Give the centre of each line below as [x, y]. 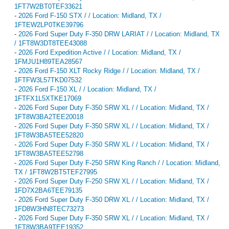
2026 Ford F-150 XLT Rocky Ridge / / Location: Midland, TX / [109, 71]
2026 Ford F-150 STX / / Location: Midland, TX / [90, 15]
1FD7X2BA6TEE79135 [48, 190]
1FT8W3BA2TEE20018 [49, 117]
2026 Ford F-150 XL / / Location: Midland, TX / [87, 89]
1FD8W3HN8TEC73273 [49, 209]
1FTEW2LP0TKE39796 [49, 25]
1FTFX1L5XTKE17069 [48, 98]
